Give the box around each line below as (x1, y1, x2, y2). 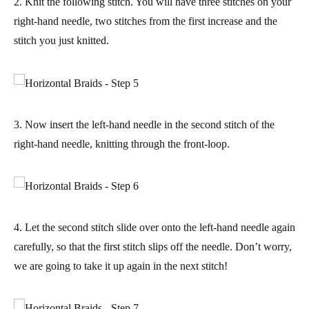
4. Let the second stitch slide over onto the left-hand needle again (14, 221, 295, 233)
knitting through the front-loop (95, 137, 227, 150)
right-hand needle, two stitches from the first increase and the (14, 15, 277, 28)
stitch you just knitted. (14, 34, 109, 47)
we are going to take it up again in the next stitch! (14, 259, 228, 272)
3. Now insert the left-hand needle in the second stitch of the (14, 118, 275, 130)
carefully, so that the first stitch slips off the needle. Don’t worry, (14, 240, 292, 252)
